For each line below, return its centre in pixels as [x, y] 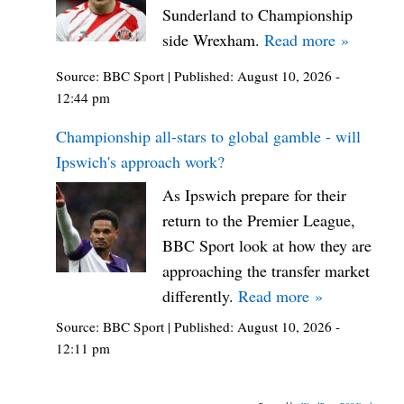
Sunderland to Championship [257, 15]
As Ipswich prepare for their [254, 195]
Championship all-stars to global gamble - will [208, 137]
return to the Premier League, [259, 220]
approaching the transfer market [266, 271]
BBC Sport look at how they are [267, 246]
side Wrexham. [213, 40]
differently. [200, 296]
